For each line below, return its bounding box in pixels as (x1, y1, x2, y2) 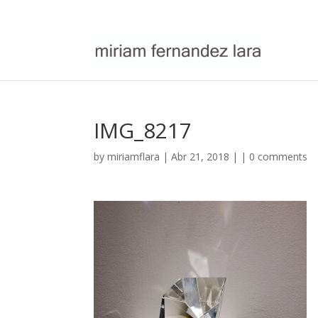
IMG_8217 (94, 116, 192, 145)
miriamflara (107, 150, 160, 163)
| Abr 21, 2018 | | (160, 150, 249, 163)
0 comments (249, 150, 307, 163)
